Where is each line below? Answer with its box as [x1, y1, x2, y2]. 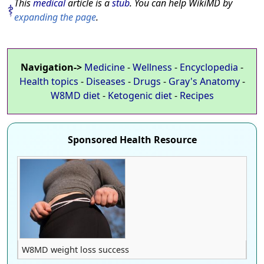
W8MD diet [50, 88, 100, 102]
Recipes [179, 88, 214, 102]
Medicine [84, 60, 125, 74]
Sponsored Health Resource [67, 133, 197, 146]
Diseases [85, 74, 126, 88]
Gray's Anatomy [168, 74, 240, 88]
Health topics [19, 74, 78, 88]
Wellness [133, 60, 172, 74]
